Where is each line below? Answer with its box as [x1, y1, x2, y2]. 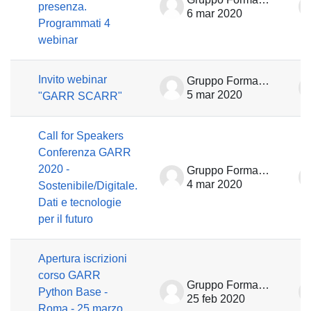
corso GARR [38, 269, 101, 281]
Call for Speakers [38, 130, 124, 142]
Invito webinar [38, 74, 107, 85]
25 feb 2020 [187, 293, 245, 305]
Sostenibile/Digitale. [38, 180, 137, 192]
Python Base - [38, 286, 108, 298]
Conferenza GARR [38, 146, 131, 158]
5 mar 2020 [187, 89, 242, 101]
